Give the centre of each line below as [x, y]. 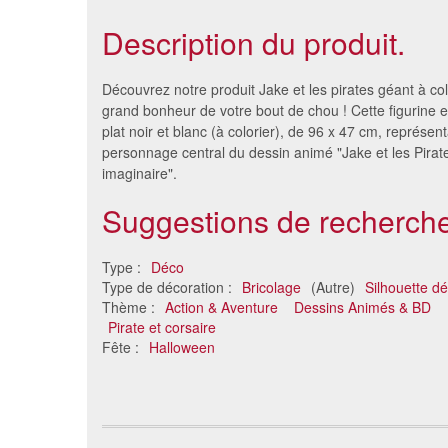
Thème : [130, 307]
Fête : [122, 347]
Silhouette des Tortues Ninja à [218, 302]
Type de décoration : [169, 287]
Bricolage [271, 287]
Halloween [182, 347]
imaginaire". [139, 173]
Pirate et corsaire [162, 327]
